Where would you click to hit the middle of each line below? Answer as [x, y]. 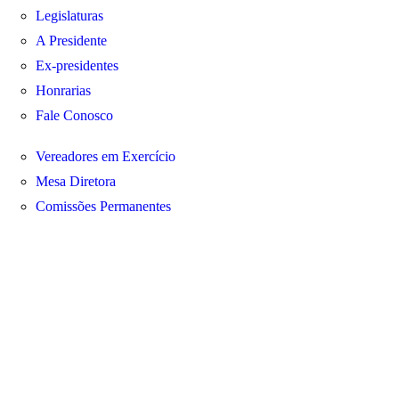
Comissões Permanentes [103, 206]
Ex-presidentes [77, 65]
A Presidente [71, 41]
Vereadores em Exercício [106, 156]
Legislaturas [69, 16]
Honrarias [63, 90]
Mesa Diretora [76, 181]
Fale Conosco [74, 115]
